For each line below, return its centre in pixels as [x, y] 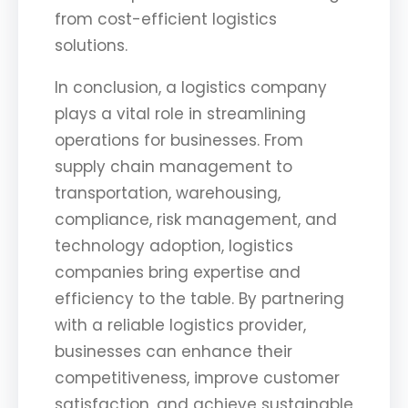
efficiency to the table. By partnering [199, 298]
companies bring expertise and [178, 272]
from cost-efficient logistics [166, 19]
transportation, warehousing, [168, 193]
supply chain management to [173, 166]
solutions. [91, 45]
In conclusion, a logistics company [191, 87]
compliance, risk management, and [196, 219]
